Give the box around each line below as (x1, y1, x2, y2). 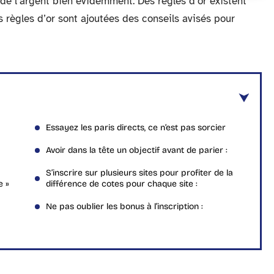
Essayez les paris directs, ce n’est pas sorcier (46, 122, 226, 133)
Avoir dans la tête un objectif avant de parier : (46, 145, 228, 155)
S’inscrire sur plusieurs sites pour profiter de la (46, 168, 233, 178)
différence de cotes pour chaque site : (46, 179, 198, 189)
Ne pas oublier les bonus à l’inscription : (46, 201, 203, 212)
